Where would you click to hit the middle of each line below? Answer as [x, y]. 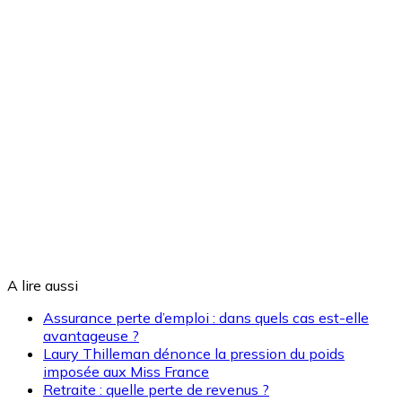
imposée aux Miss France [126, 372]
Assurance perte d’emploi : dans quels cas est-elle [206, 318]
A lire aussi [43, 286]
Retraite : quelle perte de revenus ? [156, 390]
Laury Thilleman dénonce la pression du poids [194, 354]
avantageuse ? [91, 336]
